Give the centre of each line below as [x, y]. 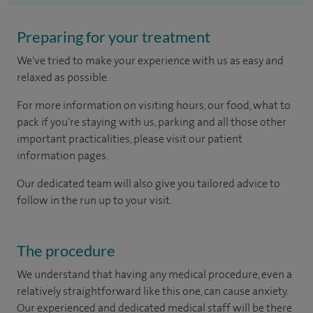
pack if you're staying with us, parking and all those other [152, 122]
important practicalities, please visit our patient [130, 138]
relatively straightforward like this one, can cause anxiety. [152, 291]
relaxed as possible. [63, 77]
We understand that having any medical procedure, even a [154, 274]
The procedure [66, 250]
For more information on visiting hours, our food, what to [154, 105]
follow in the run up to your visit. [94, 200]
